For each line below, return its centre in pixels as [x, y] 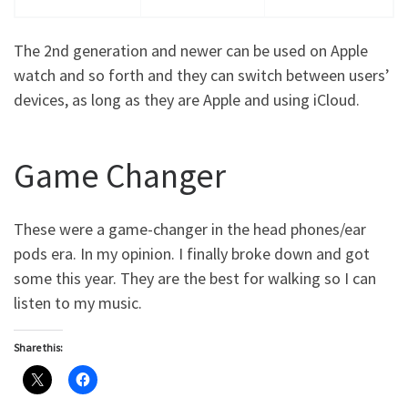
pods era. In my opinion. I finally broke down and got [192, 254]
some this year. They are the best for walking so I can [195, 279]
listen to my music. [78, 303]
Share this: [38, 348]
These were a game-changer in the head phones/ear [190, 229]
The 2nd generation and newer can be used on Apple [191, 51]
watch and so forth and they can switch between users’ [202, 76]
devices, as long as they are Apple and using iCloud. [187, 100]
